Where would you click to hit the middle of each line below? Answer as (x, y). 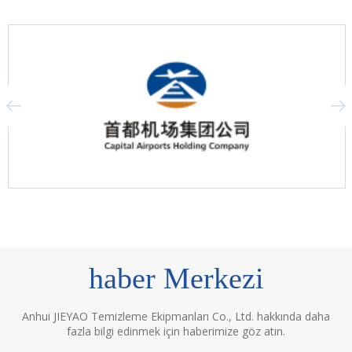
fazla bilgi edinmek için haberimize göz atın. (176, 331)
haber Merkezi (176, 278)
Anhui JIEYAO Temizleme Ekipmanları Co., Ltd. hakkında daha (176, 316)
